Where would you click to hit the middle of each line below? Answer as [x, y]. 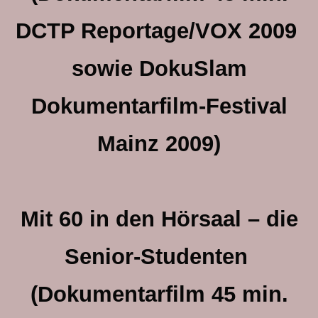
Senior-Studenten [159, 257]
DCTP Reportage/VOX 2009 [159, 31]
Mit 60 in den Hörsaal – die [159, 219]
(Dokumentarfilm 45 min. [159, 294]
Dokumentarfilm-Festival [159, 106]
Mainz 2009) [159, 144]
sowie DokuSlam [159, 68]
